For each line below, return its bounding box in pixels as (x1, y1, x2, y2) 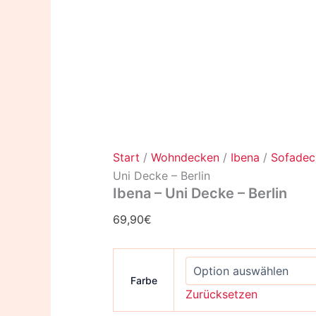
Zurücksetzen (186, 287, 257, 302)
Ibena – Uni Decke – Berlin (113, 185, 287, 202)
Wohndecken (151, 150, 219, 165)
